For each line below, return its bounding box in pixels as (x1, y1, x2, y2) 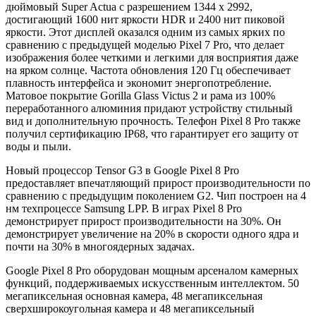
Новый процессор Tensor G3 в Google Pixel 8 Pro (6, 164, 239, 176)
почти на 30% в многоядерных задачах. (6, 240, 195, 253)
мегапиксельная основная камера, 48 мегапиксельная (6, 289, 262, 302)
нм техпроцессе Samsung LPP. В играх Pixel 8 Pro (6, 202, 242, 214)
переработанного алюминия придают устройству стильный (6, 102, 293, 114)
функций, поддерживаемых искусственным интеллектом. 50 (6, 276, 299, 289)
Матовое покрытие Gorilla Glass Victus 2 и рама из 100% (6, 89, 275, 102)
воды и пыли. (6, 140, 71, 152)
